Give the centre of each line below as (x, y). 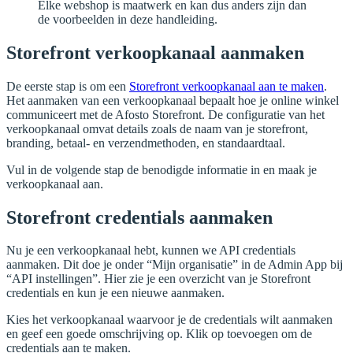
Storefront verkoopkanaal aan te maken (227, 86)
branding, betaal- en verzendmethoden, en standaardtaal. (146, 143)
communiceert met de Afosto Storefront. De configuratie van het (165, 114)
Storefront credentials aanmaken (139, 217)
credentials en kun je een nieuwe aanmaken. (115, 293)
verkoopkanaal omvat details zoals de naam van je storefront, (157, 128)
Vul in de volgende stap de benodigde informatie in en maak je (162, 169)
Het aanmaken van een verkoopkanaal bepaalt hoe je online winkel (173, 100)
